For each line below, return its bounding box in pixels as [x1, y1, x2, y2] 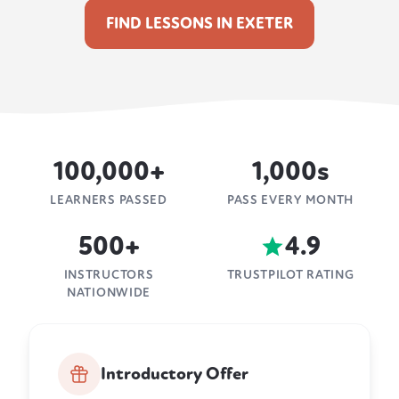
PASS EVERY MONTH [226, 192, 354, 208]
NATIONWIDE [67, 285, 151, 301]
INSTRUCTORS [63, 267, 154, 283]
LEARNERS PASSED [50, 192, 167, 208]
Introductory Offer [101, 363, 248, 386]
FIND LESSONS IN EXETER [106, 14, 293, 34]
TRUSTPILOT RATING [226, 267, 354, 283]
